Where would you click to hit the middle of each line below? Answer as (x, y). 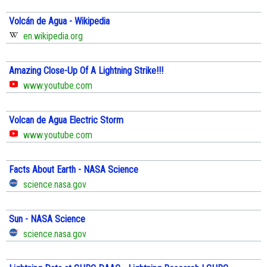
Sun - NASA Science (47, 219)
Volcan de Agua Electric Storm (66, 120)
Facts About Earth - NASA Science (74, 169)
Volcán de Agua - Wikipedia (59, 21)
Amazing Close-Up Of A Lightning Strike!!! (86, 70)
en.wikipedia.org (51, 36)
